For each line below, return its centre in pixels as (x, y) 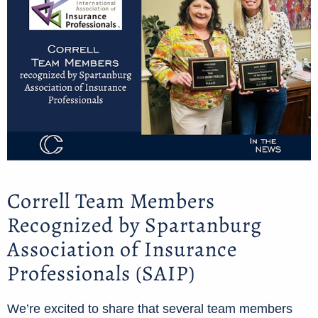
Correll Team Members (111, 201)
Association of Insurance (122, 250)
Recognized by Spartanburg (135, 225)
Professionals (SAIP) (101, 274)
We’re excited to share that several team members (150, 308)
